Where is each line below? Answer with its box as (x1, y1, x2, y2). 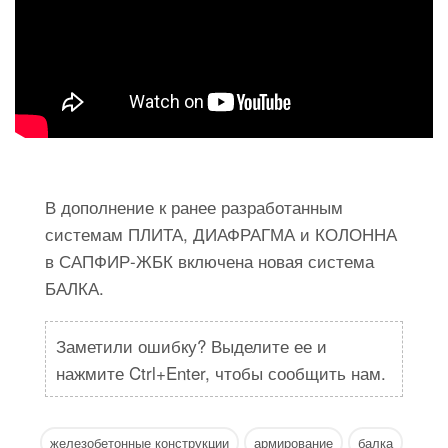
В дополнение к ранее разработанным (45, 194, 343, 220)
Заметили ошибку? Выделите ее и (56, 333, 327, 359)
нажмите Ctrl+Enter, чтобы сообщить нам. (56, 360, 386, 386)
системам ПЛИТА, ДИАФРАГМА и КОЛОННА (45, 221, 397, 247)
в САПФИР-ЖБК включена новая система (45, 248, 374, 274)
